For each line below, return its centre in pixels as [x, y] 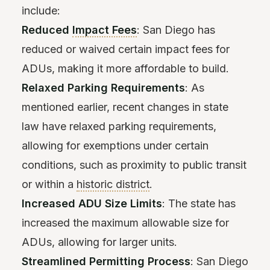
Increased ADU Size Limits [92, 204]
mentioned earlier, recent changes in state [125, 107]
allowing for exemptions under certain [115, 146]
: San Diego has [176, 30]
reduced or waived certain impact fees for [126, 49]
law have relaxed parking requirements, [119, 127]
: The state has [199, 204]
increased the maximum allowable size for [125, 223]
